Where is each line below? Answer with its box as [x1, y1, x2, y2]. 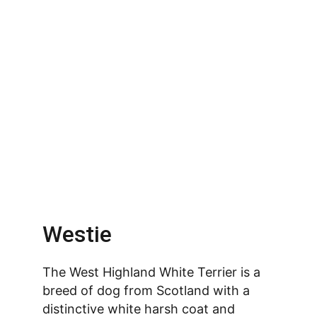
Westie [42, 221, 112, 248]
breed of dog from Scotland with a [42, 283, 253, 298]
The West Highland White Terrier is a [42, 265, 264, 279]
